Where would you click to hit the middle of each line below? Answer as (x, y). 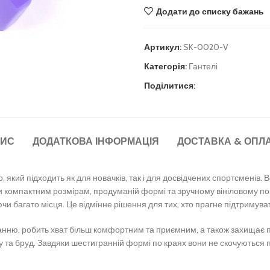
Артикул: (164, 47)
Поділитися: (170, 86)
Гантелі (203, 66)
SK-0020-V (206, 47)
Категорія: (165, 66)
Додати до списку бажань (210, 11)
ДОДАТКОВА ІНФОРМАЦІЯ (96, 142)
